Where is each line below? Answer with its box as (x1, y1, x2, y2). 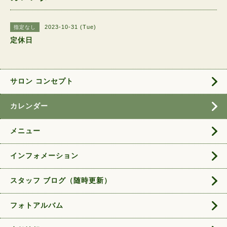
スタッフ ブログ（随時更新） (10, 176, 111, 184)
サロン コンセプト (10, 77, 73, 85)
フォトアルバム (10, 201, 63, 209)
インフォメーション (10, 152, 79, 160)
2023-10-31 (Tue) (45, 24, 96, 30)
